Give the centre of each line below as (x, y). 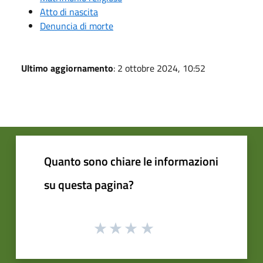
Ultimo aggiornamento (67, 68)
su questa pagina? (89, 185)
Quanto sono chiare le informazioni (131, 161)
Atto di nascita (69, 12)
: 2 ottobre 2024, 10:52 (159, 68)
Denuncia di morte (77, 26)
